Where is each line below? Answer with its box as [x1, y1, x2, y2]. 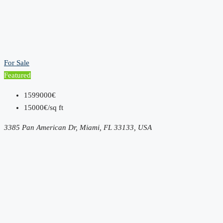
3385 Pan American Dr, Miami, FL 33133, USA [4, 123, 152, 131]
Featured [4, 71, 31, 79]
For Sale [4, 58, 29, 67]
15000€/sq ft [24, 103, 63, 111]
